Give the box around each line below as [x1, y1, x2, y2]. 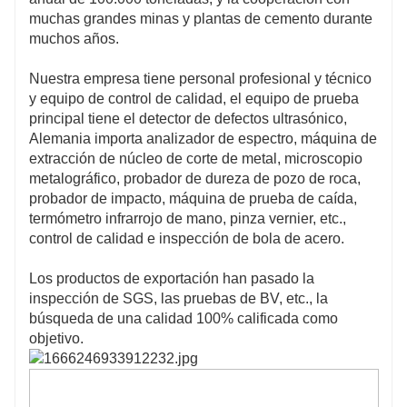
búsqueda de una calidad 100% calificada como [29, 310, 338, 326]
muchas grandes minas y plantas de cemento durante [29, 10, 372, 26]
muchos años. [29, 30, 119, 46]
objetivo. [29, 330, 84, 346]
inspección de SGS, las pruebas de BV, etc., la [29, 290, 328, 306]
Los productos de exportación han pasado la [29, 270, 314, 286]
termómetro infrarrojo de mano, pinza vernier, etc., [29, 210, 346, 226]
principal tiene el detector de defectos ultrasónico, [29, 110, 347, 126]
